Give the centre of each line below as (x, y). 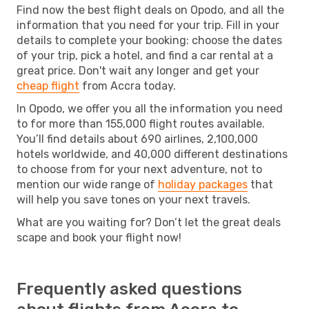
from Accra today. (128, 86)
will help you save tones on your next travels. (133, 199)
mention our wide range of (87, 184)
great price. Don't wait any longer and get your (138, 70)
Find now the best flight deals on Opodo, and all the (150, 10)
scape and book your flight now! (99, 237)
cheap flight (48, 86)
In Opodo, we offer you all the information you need (150, 108)
